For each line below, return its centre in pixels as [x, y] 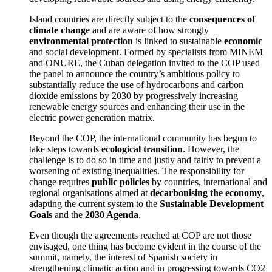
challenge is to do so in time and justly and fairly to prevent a [145, 160]
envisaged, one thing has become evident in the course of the [145, 246]
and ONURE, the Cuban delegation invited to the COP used [144, 63]
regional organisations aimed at [90, 192]
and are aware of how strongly [149, 30]
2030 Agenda [112, 214]
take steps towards [65, 149]
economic [243, 41]
